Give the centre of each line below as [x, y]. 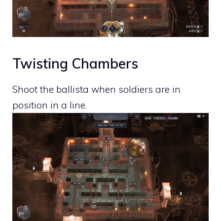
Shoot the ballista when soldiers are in [96, 90]
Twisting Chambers [75, 64]
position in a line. [50, 105]
